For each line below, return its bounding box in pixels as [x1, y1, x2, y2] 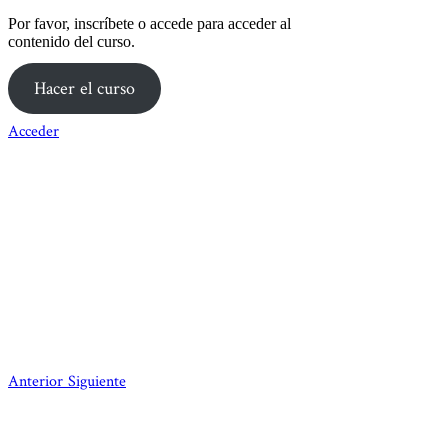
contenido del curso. [8, 32, 135, 50]
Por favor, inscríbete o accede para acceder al [8, 14, 291, 32]
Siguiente [68, 370, 126, 392]
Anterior [8, 370, 68, 392]
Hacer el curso [33, 76, 135, 100]
